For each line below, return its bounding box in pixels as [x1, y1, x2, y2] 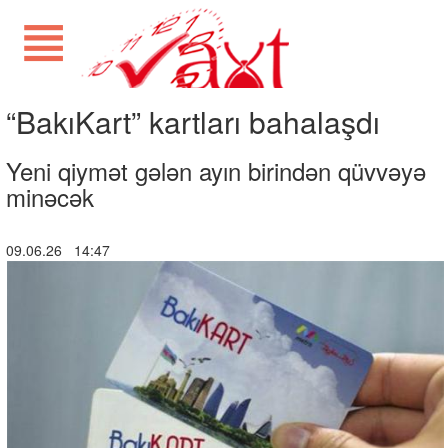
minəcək [6, 179, 94, 214]
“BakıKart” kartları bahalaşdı [6, 100, 380, 143]
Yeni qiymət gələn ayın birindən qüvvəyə [6, 153, 426, 188]
